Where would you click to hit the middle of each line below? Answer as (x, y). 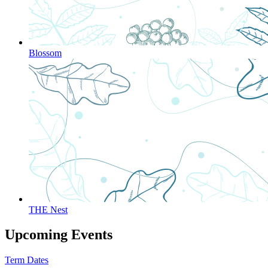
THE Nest (48, 209)
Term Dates (27, 260)
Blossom (45, 53)
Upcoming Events (59, 235)
